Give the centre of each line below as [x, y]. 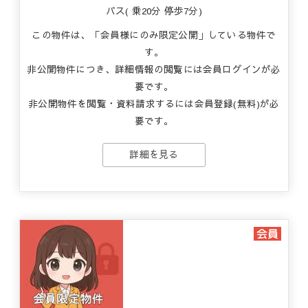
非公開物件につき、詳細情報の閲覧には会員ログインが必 [154, 69]
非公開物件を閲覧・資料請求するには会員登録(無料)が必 [154, 103]
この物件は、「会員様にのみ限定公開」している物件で [154, 35]
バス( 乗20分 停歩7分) [154, 11]
